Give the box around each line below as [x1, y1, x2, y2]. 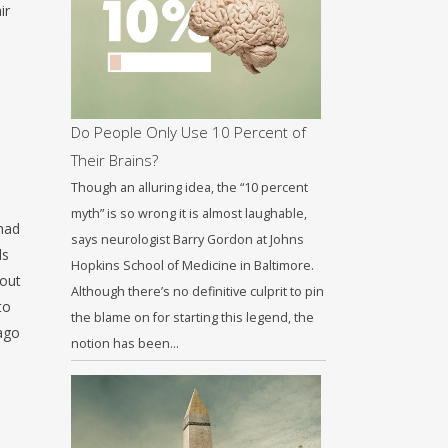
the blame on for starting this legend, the [71, 309, 314, 326]
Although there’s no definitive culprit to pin [71, 283, 324, 300]
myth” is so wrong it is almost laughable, [71, 205, 307, 222]
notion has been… [71, 335, 179, 352]
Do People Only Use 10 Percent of [71, 122, 306, 142]
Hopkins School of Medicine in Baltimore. [71, 257, 314, 274]
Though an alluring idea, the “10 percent [71, 179, 308, 196]
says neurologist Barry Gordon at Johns [71, 231, 304, 248]
